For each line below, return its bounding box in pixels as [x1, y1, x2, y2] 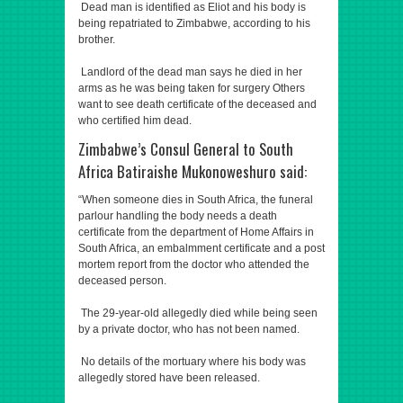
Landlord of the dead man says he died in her [78, 66, 302, 78]
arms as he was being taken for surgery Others [78, 82, 305, 94]
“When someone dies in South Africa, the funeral [78, 193, 313, 206]
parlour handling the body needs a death [78, 210, 277, 222]
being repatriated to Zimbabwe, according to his [78, 17, 310, 30]
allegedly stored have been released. [78, 372, 260, 384]
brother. [78, 33, 115, 46]
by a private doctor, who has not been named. [78, 323, 300, 336]
